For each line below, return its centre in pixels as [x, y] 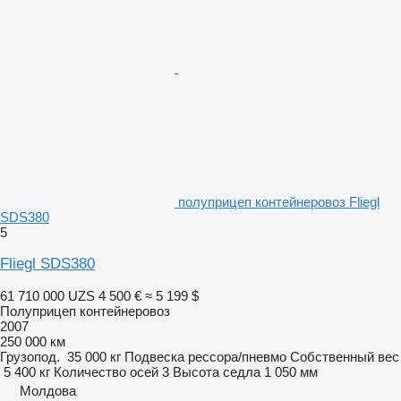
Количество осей [106, 371]
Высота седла [217, 371]
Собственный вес [345, 356]
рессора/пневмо [237, 356]
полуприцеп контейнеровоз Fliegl [279, 201]
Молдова [48, 390]
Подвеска [154, 356]
